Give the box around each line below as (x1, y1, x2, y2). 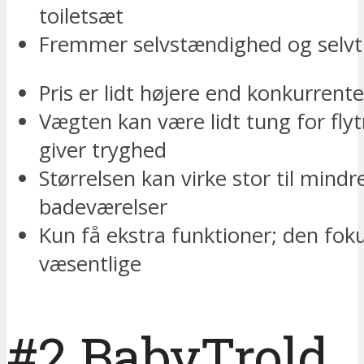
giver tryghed (39, 136, 167, 165)
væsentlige (39, 249, 141, 279)
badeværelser (39, 193, 167, 222)
